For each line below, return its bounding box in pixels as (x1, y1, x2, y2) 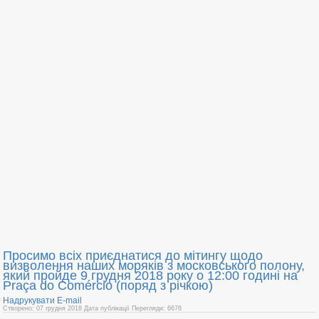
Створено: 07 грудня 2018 (3, 304, 84, 312)
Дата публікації (84, 304, 132, 312)
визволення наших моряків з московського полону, (3, 258, 305, 273)
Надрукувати (3, 295, 57, 305)
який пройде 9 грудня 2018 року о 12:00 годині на (3, 268, 298, 283)
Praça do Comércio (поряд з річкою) (3, 278, 213, 293)
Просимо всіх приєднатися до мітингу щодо (3, 248, 263, 263)
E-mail (57, 295, 82, 305)
